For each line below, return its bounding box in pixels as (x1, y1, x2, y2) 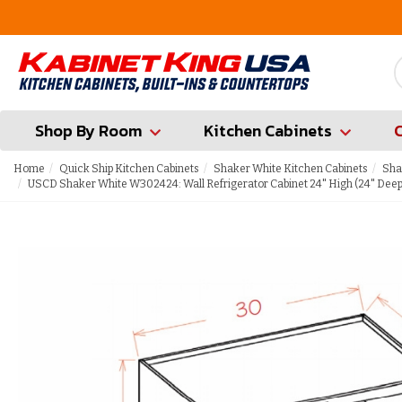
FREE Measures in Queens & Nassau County (93, 5, 395, 29)
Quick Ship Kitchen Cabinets (59, 162, 199, 175)
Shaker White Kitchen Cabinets (214, 162, 368, 175)
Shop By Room (35, 118, 142, 143)
